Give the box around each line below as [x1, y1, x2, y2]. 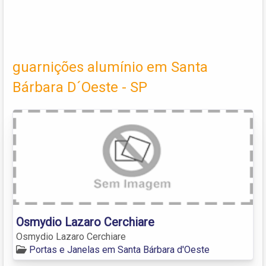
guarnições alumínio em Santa [12, 58, 208, 75]
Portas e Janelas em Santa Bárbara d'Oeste [29, 243, 210, 255]
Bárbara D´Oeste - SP [12, 78, 147, 96]
